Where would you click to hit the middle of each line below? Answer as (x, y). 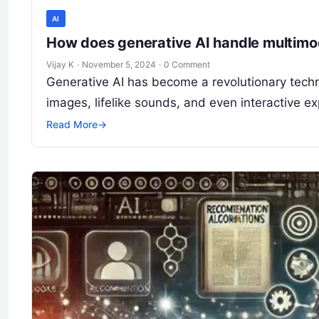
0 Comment (187, 64)
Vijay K (60, 64)
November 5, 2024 (119, 64)
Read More (72, 124)
